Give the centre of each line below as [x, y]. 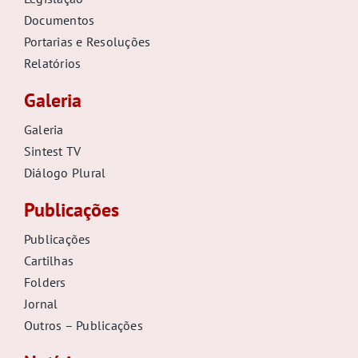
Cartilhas [49, 261]
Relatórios [52, 64]
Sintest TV [52, 151]
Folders [45, 282]
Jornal [41, 304]
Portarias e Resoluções [87, 42]
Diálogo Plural [65, 173]
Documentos [59, 20]
